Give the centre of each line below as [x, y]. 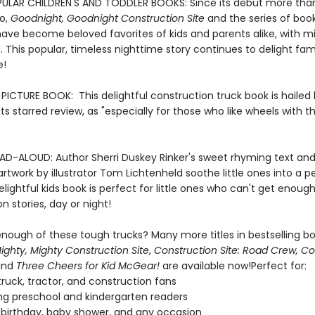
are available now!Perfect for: [233, 266]
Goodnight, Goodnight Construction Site [107, 18]
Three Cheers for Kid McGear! [88, 266]
